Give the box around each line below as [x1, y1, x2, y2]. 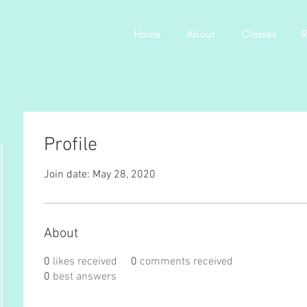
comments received [140, 255, 233, 269]
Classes [241, 27, 276, 40]
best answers [53, 270, 116, 284]
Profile [44, 134, 97, 157]
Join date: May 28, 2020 [44, 168, 156, 182]
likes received [53, 255, 117, 269]
